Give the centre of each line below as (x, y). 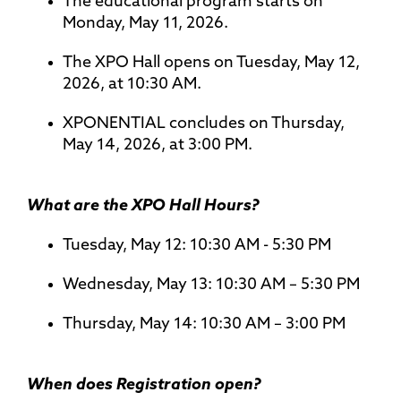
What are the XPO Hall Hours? (143, 206)
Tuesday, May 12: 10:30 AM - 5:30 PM (199, 245)
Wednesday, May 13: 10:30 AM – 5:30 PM (213, 285)
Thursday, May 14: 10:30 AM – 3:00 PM (206, 324)
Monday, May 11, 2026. (147, 23)
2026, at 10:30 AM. (134, 84)
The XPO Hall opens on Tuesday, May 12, (211, 63)
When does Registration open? (144, 385)
